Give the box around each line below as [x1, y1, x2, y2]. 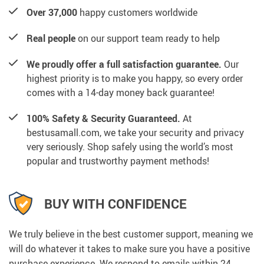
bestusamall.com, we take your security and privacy [27, 126, 244, 140]
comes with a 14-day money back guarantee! [27, 86, 214, 100]
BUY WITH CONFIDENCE [44, 194, 187, 212]
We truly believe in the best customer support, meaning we [9, 227, 253, 241]
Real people [27, 32, 75, 45]
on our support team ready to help [75, 32, 220, 45]
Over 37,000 [27, 6, 77, 19]
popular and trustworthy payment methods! [27, 154, 209, 168]
